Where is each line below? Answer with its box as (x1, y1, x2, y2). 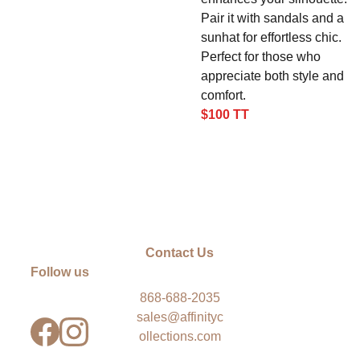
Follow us (30, 265, 89, 279)
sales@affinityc (136, 310, 223, 324)
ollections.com (138, 329, 221, 343)
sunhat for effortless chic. (201, 31, 342, 44)
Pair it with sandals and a (201, 11, 344, 25)
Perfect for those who (201, 50, 321, 63)
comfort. (201, 88, 246, 102)
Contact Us (145, 246, 215, 260)
